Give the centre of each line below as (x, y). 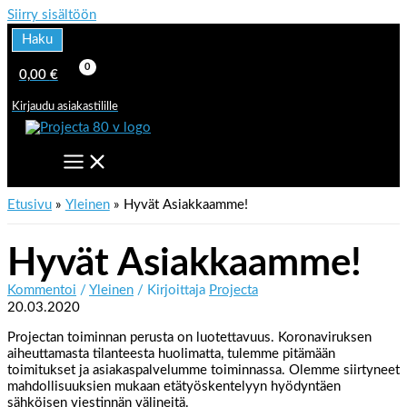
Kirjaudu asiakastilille (65, 106)
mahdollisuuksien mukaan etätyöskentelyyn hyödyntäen (174, 387)
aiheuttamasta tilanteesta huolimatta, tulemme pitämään (171, 354)
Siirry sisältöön (52, 15)
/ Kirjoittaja (171, 291)
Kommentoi (42, 291)
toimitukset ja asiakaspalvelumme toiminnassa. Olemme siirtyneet (203, 371)
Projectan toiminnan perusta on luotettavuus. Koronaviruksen (189, 338)
